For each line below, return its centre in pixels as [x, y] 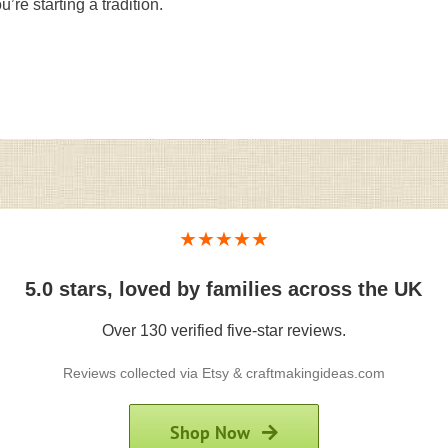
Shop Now [209, 432]
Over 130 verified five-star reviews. [223, 330]
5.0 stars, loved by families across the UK [224, 288]
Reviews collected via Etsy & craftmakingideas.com [223, 372]
